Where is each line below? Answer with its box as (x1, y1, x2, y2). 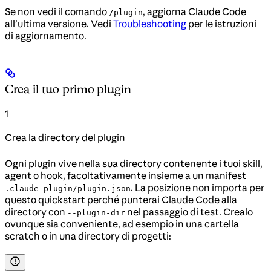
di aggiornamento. (5, 29, 87, 42)
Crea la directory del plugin (5, 131, 125, 144)
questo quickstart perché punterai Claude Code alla (5, 194, 237, 206)
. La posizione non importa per (131, 181, 264, 194)
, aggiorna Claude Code (143, 5, 246, 18)
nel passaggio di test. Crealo (125, 206, 253, 218)
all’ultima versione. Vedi (5, 17, 113, 30)
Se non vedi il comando (5, 5, 109, 18)
